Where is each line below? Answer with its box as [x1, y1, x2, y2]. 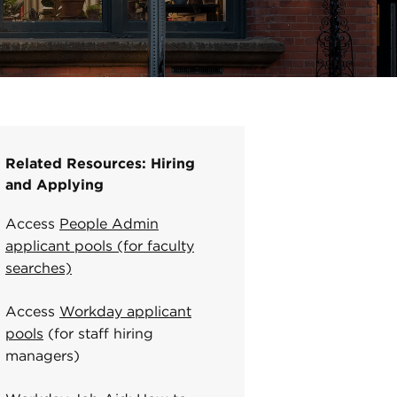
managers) [5, 346, 80, 365]
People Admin [59, 214, 159, 233]
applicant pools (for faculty [5, 237, 194, 255]
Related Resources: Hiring [5, 154, 195, 173]
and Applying [5, 175, 104, 194]
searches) [5, 259, 72, 277]
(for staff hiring [43, 324, 153, 343]
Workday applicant [59, 302, 191, 321]
